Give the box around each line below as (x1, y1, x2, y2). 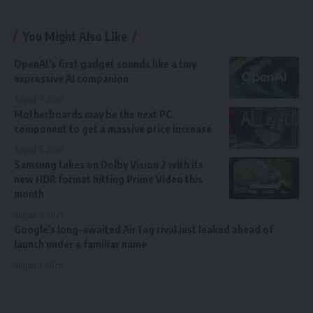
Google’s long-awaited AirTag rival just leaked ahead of (14, 223, 273, 236)
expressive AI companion (14, 72, 129, 85)
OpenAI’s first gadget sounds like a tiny (14, 57, 196, 71)
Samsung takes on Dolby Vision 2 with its (14, 158, 203, 171)
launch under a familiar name (14, 238, 147, 251)
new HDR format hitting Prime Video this (14, 173, 203, 186)
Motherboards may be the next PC (14, 108, 172, 121)
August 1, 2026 (14, 260, 62, 271)
